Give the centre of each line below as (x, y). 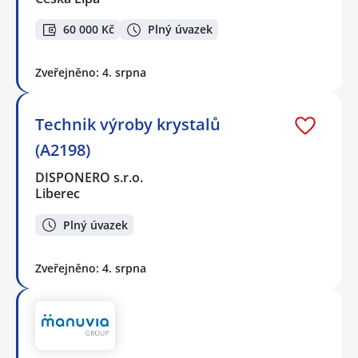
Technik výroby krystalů (128, 125)
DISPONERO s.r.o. (90, 178)
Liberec (58, 194)
